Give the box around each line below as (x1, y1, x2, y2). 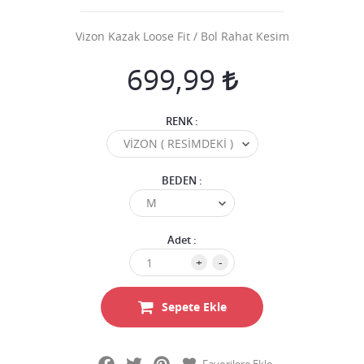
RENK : (166, 114, 198, 128)
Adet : (167, 232, 197, 247)
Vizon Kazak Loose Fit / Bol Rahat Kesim (75, 28, 289, 44)
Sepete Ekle (161, 299, 227, 314)
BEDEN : (162, 173, 202, 188)
